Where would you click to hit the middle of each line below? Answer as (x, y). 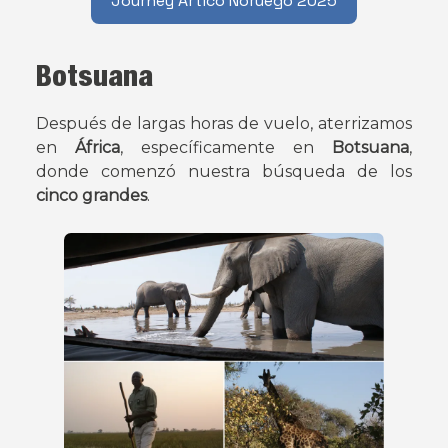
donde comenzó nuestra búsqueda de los (224, 172)
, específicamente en (226, 148)
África (97, 148)
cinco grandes (91, 196)
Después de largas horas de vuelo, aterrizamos (224, 124)
